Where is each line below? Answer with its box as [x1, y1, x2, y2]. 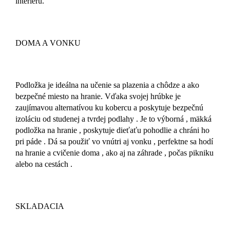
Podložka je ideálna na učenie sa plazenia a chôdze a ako [15, 81, 199, 90]
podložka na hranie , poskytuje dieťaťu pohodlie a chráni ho [15, 126, 209, 135]
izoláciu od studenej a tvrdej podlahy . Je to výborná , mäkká [15, 114, 212, 124]
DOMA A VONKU [15, 39, 81, 48]
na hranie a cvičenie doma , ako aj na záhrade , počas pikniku [15, 148, 214, 158]
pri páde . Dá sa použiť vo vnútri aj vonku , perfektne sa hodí [15, 137, 213, 146]
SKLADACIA [15, 202, 64, 211]
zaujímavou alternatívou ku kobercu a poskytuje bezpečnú [15, 103, 203, 112]
